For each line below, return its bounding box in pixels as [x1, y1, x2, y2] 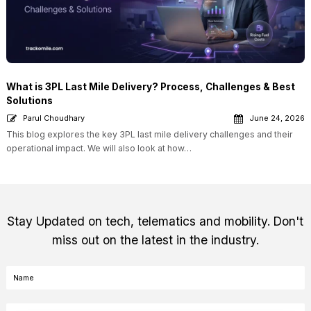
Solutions [6, 95, 53, 107]
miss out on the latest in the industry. [51, 233, 259, 248]
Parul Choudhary [22, 113, 85, 124]
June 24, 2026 [249, 113, 305, 124]
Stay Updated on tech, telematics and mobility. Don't [7, 214, 304, 229]
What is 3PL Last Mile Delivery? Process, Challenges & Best [6, 81, 295, 93]
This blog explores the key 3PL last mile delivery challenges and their [6, 129, 293, 140]
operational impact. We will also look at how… [6, 143, 192, 154]
